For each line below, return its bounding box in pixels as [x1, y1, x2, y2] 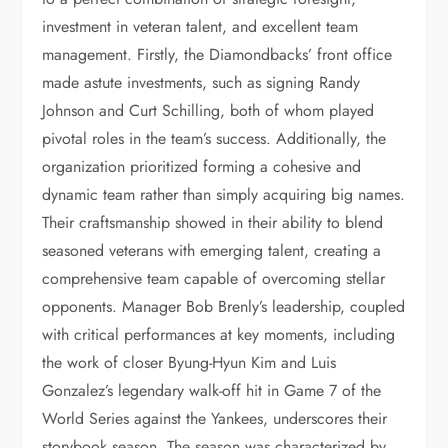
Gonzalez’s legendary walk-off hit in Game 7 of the [42, 379, 382, 402]
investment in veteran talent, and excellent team [42, 15, 359, 38]
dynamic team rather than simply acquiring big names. [42, 183, 406, 206]
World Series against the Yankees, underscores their [42, 407, 388, 430]
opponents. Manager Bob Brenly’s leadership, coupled [42, 295, 406, 318]
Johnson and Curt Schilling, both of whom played [42, 99, 375, 122]
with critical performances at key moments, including [42, 323, 396, 346]
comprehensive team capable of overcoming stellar [42, 267, 386, 290]
